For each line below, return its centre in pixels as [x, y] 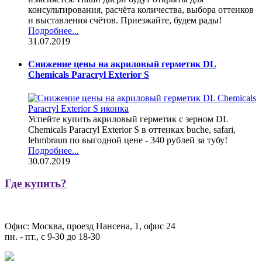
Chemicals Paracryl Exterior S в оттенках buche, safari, [132, 129]
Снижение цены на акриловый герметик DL [122, 64]
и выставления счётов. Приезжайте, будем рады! [125, 20]
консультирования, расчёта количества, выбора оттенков [141, 10]
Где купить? [36, 184]
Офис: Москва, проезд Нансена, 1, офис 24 [90, 226]
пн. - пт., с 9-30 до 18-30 [52, 237]
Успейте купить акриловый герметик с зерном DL [128, 119]
